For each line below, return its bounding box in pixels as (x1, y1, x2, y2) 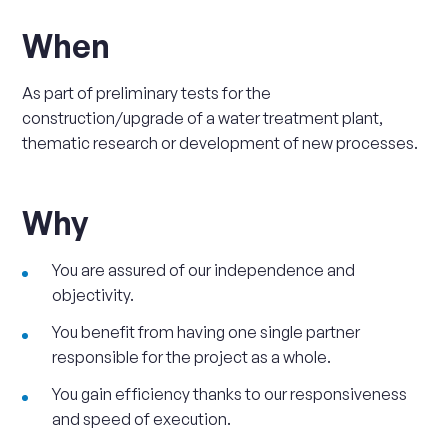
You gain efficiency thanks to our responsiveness (52, 384, 408, 404)
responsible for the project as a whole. (52, 347, 332, 367)
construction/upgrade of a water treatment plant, (22, 108, 384, 128)
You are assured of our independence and (52, 260, 356, 280)
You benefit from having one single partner (52, 322, 361, 342)
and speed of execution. (52, 409, 232, 429)
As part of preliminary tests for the (22, 83, 272, 103)
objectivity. (52, 285, 135, 305)
